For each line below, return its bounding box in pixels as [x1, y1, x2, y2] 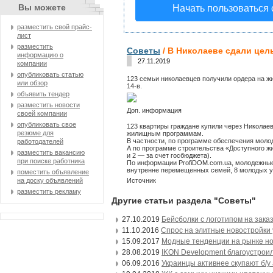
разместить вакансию [17, 149, 85, 156]
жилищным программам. [126, 129, 204, 137]
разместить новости [17, 101, 80, 108]
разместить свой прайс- [17, 23, 92, 30]
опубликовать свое [17, 121, 76, 128]
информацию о [17, 51, 63, 58]
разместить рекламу [17, 188, 81, 195]
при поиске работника [17, 157, 85, 165]
